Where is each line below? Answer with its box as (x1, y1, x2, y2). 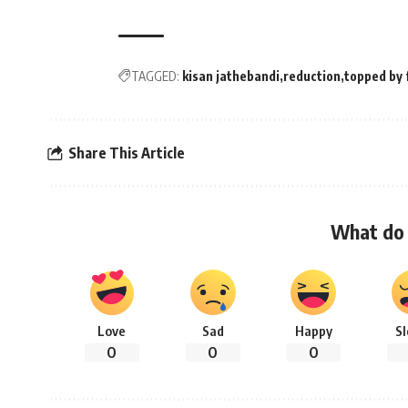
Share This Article (68, 143, 185, 162)
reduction (283, 68, 341, 85)
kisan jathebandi (182, 68, 280, 85)
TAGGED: (131, 68, 179, 85)
